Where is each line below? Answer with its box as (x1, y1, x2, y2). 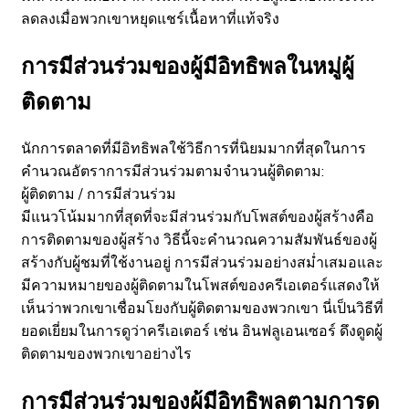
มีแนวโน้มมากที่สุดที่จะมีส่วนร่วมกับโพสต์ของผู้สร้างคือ (21, 207, 374, 228)
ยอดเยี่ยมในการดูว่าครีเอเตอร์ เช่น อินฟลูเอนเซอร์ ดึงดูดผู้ (21, 321, 383, 342)
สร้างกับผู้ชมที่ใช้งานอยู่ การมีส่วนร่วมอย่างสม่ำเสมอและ (21, 253, 383, 274)
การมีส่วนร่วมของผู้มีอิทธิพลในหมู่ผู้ (21, 52, 354, 79)
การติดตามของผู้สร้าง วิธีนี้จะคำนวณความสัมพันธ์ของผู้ (21, 230, 377, 251)
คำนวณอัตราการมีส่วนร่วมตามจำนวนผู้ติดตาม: (21, 162, 324, 183)
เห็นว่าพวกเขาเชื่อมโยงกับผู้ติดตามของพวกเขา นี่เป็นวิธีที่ (21, 299, 383, 320)
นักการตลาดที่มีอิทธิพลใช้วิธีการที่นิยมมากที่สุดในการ (21, 139, 366, 160)
